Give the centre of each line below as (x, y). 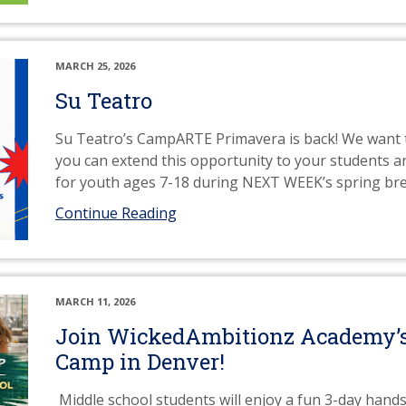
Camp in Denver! (140, 362)
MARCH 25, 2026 (95, 66)
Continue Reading (116, 213)
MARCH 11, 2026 (95, 301)
